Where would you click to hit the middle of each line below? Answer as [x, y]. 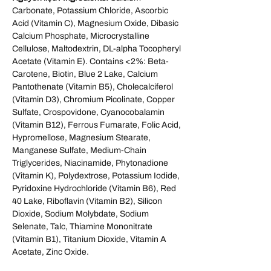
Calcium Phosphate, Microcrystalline [81, 36]
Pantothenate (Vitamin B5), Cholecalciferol [93, 87]
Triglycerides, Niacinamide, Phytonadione [90, 163]
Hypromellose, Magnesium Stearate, [81, 138]
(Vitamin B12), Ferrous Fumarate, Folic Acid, [96, 125]
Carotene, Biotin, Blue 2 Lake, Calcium [85, 74]
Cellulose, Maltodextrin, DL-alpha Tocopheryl [96, 49]
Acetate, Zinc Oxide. [51, 252]
